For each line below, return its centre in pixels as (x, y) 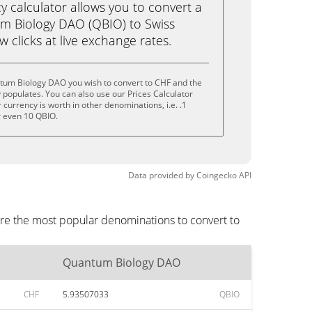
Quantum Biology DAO (122, 263)
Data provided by (161, 175)
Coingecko (217, 175)
